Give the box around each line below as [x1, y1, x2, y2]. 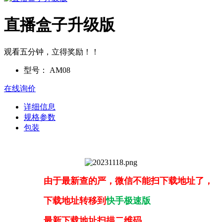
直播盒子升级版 [4, 16, 115, 34]
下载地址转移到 [4, 195, 106, 206]
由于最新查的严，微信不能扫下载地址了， [4, 175, 213, 186]
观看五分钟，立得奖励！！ [4, 47, 99, 56]
